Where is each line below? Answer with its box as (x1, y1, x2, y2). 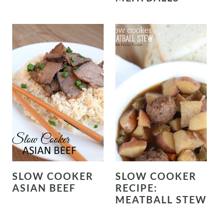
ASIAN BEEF (12, 181, 76, 194)
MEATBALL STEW (115, 193, 207, 205)
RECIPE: (115, 181, 157, 194)
